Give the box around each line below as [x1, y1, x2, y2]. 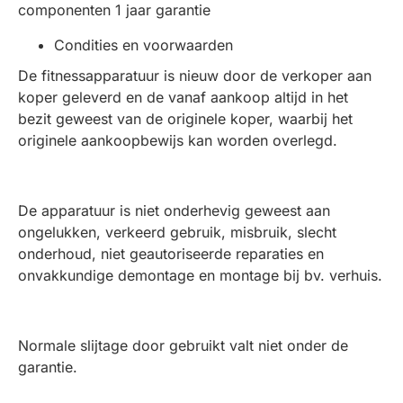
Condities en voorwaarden [54, 36, 233, 54]
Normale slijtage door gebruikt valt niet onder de [18, 336, 348, 354]
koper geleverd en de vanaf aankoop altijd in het [18, 88, 348, 106]
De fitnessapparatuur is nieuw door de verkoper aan [18, 67, 372, 85]
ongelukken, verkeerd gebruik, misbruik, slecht [18, 223, 336, 241]
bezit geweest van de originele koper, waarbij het [18, 110, 353, 128]
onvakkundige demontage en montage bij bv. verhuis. [18, 266, 382, 284]
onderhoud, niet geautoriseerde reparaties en [18, 245, 324, 263]
